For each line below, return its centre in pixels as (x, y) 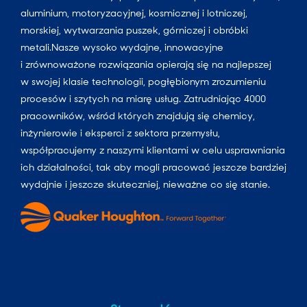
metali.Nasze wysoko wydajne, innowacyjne (122, 47)
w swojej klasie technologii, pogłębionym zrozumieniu (143, 81)
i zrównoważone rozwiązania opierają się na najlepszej (146, 64)
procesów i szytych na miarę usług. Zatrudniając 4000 (143, 98)
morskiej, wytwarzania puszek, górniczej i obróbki (134, 30)
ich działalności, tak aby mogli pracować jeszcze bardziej (153, 167)
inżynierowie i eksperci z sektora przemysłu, (120, 133)
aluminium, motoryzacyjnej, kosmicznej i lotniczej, (134, 13)
